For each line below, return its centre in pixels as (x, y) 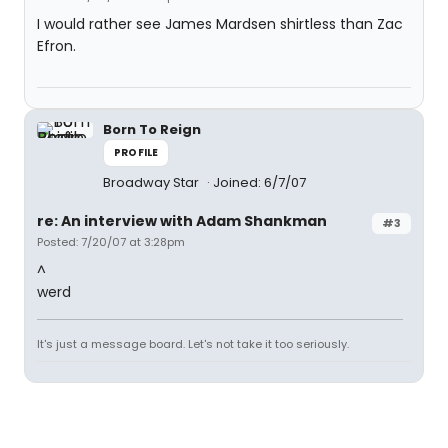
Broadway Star (152, 182)
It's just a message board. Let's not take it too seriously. (193, 344)
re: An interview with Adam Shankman (182, 221)
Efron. (56, 46)
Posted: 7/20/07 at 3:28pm (111, 242)
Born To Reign (152, 129)
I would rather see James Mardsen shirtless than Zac (220, 24)
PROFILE (136, 152)
